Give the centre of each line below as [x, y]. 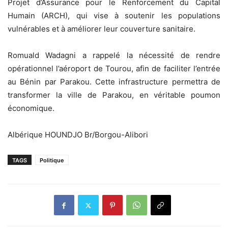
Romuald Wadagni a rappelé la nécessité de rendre [114, 55]
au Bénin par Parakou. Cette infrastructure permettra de [114, 82]
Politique [52, 161]
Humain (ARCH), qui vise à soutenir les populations [114, 16]
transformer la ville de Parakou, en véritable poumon [114, 95]
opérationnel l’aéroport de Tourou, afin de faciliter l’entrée [114, 69]
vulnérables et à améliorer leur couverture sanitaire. [102, 29]
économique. [31, 108]
